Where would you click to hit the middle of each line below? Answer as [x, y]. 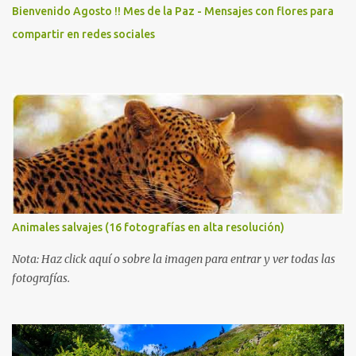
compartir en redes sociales [83, 34]
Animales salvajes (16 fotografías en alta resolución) [148, 227]
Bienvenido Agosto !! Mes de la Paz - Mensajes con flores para [173, 11]
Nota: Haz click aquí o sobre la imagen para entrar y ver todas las [174, 259]
